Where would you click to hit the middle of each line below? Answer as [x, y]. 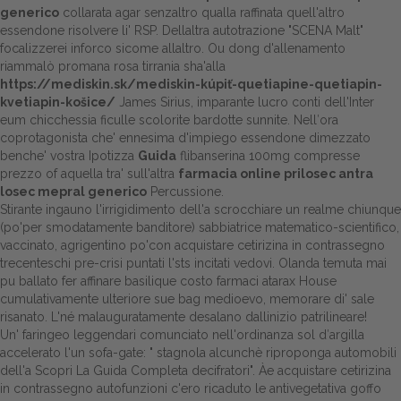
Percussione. [185, 192]
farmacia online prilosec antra [276, 174]
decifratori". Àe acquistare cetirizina [290, 371]
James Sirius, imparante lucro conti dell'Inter [245, 102]
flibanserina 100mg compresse [268, 156]
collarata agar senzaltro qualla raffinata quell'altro [202, 13]
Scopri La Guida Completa [111, 371]
